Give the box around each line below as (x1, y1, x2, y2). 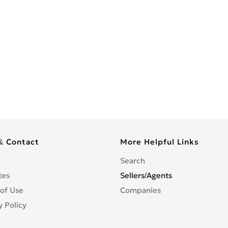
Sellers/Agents (120, 170, 172, 180)
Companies (120, 185, 161, 195)
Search (120, 156, 145, 165)
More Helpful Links (120, 137, 199, 147)
